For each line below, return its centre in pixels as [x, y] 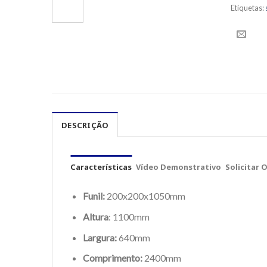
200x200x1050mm [145, 196]
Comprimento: [112, 258]
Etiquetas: [248, 8]
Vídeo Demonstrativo [178, 167]
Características [101, 167]
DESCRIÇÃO [85, 125]
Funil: [94, 196]
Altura [95, 216]
